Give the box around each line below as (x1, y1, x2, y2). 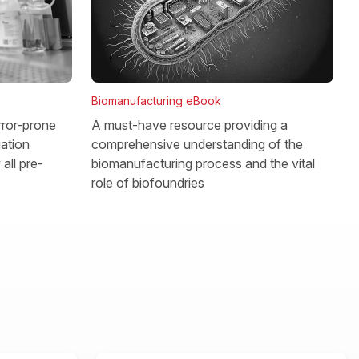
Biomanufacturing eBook (91, 94, 221, 107)
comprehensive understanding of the (91, 136, 303, 152)
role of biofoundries (91, 175, 204, 191)
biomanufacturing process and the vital (91, 155, 315, 171)
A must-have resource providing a (91, 117, 288, 133)
